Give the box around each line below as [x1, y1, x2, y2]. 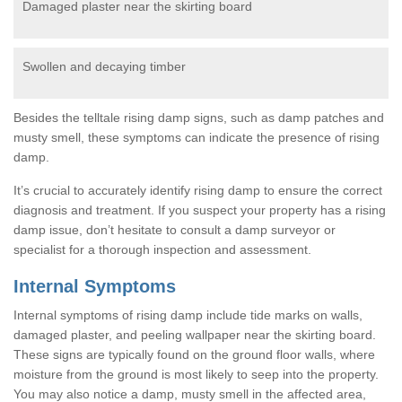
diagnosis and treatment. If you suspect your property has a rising [13, 202, 386, 217]
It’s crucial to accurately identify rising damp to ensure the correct [13, 182, 382, 197]
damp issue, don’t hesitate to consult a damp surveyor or [13, 222, 336, 237]
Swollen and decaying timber [22, 58, 186, 74]
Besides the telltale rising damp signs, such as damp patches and [13, 109, 384, 125]
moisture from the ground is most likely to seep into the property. [13, 366, 379, 381]
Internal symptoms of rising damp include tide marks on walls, [13, 307, 363, 322]
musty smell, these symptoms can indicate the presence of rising [13, 129, 380, 144]
